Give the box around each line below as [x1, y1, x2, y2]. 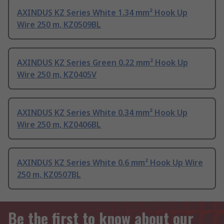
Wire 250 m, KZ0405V [17, 69, 96, 80]
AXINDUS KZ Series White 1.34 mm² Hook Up [17, 7, 187, 18]
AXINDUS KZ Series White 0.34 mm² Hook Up [17, 107, 187, 118]
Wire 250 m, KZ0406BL [17, 119, 101, 130]
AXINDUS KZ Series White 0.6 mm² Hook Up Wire [17, 157, 203, 168]
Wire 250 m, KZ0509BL [17, 19, 101, 30]
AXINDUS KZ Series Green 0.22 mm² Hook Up [17, 57, 188, 68]
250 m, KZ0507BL [17, 169, 81, 180]
